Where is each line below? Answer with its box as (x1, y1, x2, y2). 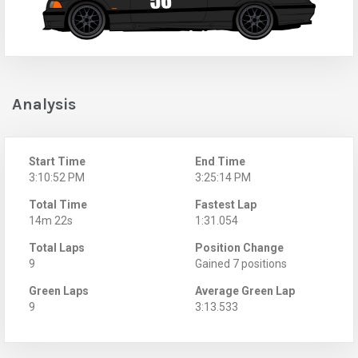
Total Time (29, 197, 87, 211)
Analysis (12, 94, 76, 113)
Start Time (29, 154, 86, 168)
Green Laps (29, 284, 89, 297)
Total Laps (29, 241, 85, 254)
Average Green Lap (195, 284, 295, 297)
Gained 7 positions (195, 257, 287, 270)
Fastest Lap (195, 197, 257, 211)
